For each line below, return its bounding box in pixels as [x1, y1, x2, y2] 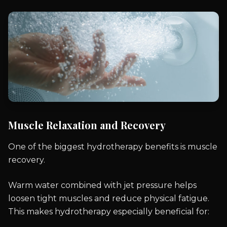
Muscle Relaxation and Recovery [8, 118, 166, 132]
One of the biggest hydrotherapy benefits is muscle [8, 142, 217, 152]
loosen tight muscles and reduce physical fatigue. [8, 194, 209, 204]
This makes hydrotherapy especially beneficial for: [8, 207, 209, 217]
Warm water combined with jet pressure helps [8, 180, 197, 191]
